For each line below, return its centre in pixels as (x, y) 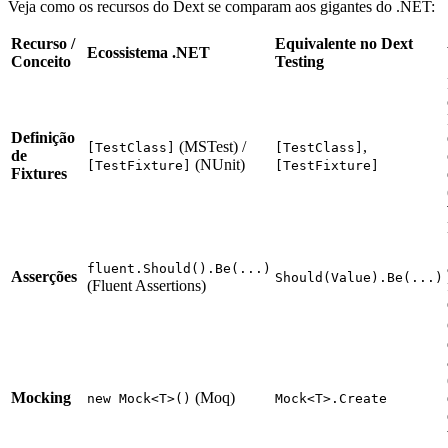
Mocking (41, 397)
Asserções (44, 276)
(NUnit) (218, 164)
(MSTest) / (210, 146)
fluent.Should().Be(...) (179, 268)
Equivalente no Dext (344, 43)
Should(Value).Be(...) (359, 277)
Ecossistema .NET (148, 52)
